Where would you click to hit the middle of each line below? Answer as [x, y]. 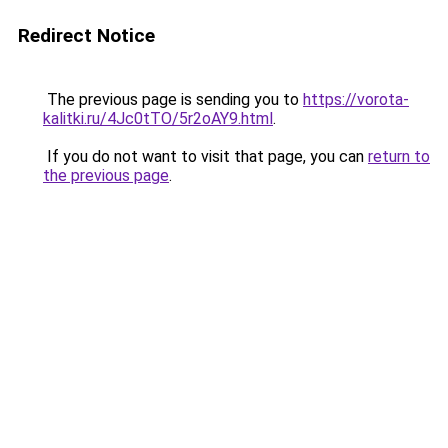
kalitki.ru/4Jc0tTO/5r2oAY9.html [158, 118]
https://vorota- [356, 99]
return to [399, 156]
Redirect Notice [86, 35]
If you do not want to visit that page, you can [205, 156]
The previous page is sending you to [173, 99]
